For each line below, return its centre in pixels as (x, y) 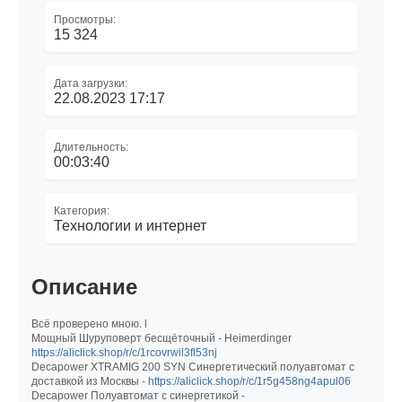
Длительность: (91, 147)
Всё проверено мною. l (89, 324)
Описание (84, 286)
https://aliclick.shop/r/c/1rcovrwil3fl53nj (124, 353)
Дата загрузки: (91, 83)
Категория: (82, 210)
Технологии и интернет (130, 225)
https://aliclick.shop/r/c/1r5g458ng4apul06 (249, 382)
